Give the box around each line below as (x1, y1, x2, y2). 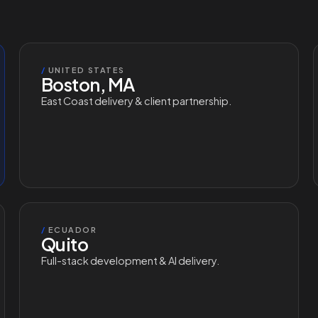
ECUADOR (45, 225, 97, 234)
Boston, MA (40, 73, 135, 96)
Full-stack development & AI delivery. (40, 254, 219, 267)
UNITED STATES (45, 65, 125, 75)
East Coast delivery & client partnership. (40, 94, 231, 107)
